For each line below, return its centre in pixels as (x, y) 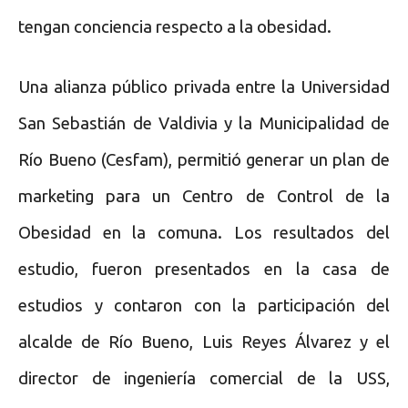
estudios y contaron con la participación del (204, 305)
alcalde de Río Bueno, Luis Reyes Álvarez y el (204, 342)
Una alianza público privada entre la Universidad (204, 87)
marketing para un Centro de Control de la (204, 196)
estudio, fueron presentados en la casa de (204, 269)
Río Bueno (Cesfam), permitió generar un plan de (204, 159)
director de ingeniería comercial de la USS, (204, 378)
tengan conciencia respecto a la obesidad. (175, 26)
